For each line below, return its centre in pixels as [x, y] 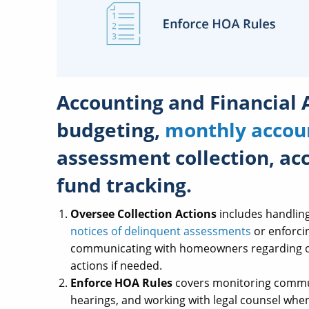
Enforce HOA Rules [121, 282]
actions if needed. [116, 265]
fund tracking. [124, 185]
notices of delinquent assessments [161, 231]
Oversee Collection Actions [145, 213]
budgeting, [111, 129]
